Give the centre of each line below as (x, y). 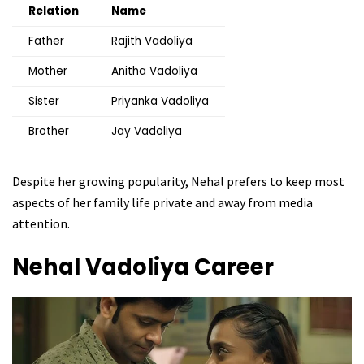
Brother (49, 132)
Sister (44, 102)
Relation (54, 11)
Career (234, 266)
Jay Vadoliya (147, 132)
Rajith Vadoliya (152, 41)
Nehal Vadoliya (103, 266)
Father (46, 41)
